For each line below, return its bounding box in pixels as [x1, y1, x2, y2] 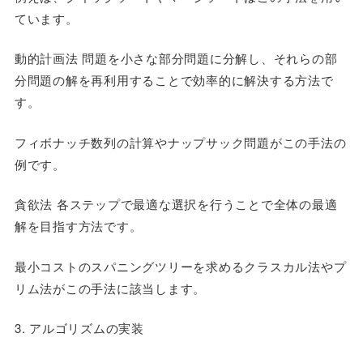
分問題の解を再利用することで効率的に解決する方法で [14, 71, 334, 88]
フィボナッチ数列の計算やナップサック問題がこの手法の [14, 133, 347, 151]
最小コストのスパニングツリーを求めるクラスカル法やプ [14, 257, 347, 275]
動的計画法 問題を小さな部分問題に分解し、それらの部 [14, 49, 338, 66]
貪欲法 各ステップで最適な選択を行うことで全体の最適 [14, 195, 338, 212]
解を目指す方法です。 [14, 217, 143, 234]
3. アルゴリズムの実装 [14, 319, 144, 336]
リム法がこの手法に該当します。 [14, 279, 207, 297]
